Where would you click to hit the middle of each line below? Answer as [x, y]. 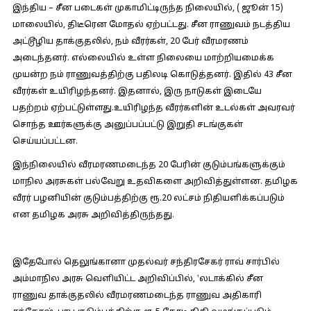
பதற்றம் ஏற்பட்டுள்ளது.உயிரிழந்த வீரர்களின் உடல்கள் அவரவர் [153, 108]
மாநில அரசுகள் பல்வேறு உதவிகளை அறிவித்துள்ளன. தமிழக [155, 182]
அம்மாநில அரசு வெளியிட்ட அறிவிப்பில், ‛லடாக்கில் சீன [137, 279]
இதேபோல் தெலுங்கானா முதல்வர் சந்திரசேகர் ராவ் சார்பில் [146, 262]
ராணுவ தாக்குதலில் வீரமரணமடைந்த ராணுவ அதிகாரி [137, 296]
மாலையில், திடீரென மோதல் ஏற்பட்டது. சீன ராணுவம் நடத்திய [151, 25]
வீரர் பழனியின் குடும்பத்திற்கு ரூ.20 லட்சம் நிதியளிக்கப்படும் [148, 199]
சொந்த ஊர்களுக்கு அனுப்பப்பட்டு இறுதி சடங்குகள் [127, 125]
